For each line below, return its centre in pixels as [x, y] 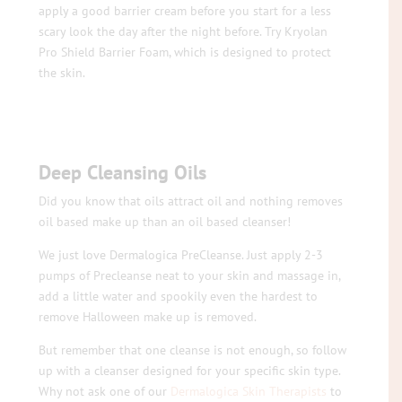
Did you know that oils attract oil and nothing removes [191, 201]
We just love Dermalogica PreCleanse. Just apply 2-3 [181, 254]
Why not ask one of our [105, 391]
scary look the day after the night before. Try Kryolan [184, 31]
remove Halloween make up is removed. [148, 316]
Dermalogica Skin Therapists [249, 391]
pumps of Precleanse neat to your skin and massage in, [190, 275]
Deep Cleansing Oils [123, 172]
